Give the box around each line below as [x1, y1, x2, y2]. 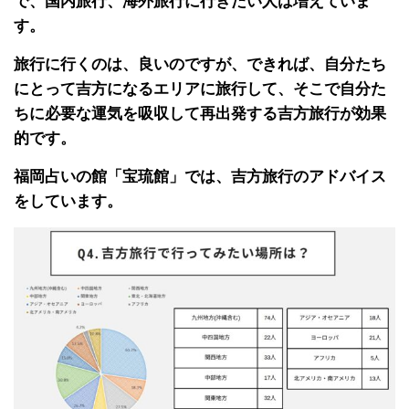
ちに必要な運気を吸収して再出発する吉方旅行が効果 [14, 104, 386, 122]
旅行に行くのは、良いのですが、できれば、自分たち [14, 55, 386, 73]
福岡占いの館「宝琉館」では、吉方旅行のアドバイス [14, 167, 386, 185]
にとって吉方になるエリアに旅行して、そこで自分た [14, 79, 386, 98]
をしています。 [14, 192, 122, 210]
